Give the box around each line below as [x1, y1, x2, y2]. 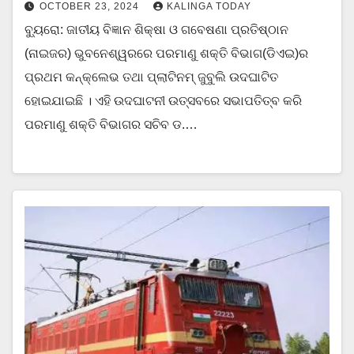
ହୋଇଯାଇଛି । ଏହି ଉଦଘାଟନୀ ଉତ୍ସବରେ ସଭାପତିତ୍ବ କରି [24, 94, 302, 108]
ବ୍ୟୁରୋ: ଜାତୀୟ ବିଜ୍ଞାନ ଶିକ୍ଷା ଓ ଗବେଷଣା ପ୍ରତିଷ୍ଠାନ [24, 23, 288, 37]
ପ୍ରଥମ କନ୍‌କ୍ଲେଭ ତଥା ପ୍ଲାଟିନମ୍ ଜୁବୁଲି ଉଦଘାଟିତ [24, 70, 278, 85]
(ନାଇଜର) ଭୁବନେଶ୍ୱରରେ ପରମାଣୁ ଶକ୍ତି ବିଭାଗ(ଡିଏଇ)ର [24, 47, 308, 61]
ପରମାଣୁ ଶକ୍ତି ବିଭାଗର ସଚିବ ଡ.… [24, 118, 198, 132]
